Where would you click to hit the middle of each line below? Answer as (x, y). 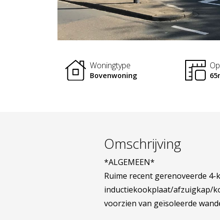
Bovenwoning (113, 75)
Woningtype (110, 65)
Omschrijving (143, 143)
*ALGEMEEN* (129, 162)
